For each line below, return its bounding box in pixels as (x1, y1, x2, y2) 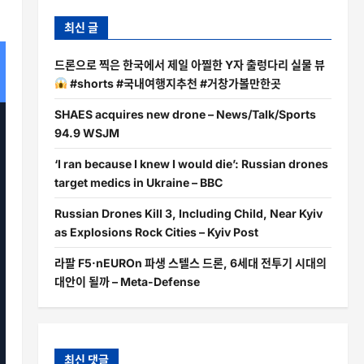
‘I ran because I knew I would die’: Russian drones (54, 156, 328, 171)
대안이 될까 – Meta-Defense (54, 274, 200, 288)
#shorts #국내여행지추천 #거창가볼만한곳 (67, 76, 281, 90)
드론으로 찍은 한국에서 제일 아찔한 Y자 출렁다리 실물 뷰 (54, 57, 325, 71)
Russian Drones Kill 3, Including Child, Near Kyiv (54, 206, 323, 220)
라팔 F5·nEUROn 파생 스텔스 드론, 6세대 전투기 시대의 (54, 255, 327, 270)
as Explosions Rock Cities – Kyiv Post (54, 224, 258, 239)
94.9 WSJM (54, 125, 119, 140)
